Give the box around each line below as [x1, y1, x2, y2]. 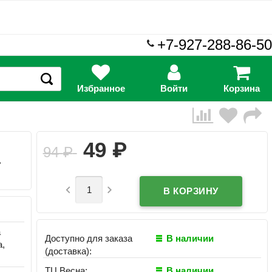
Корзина [223, 83, 260, 94]
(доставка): [45, 245, 92, 256]
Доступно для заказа [45, 233, 133, 243]
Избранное [76, 83, 125, 94]
